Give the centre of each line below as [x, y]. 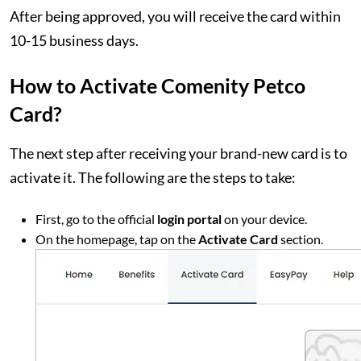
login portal [189, 219]
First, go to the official [96, 219]
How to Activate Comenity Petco [158, 85]
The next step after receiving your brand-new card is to [178, 153]
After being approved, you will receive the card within [175, 16]
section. [301, 239]
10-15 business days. [75, 40]
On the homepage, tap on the [117, 239]
